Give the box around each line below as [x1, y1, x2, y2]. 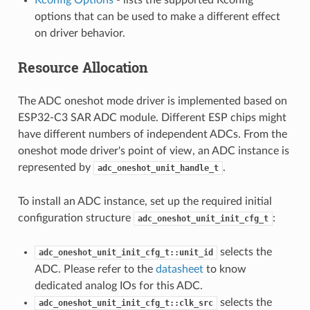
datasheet [155, 263, 203, 275]
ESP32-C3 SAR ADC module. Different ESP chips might [17, 111, 286, 123]
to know [203, 263, 246, 275]
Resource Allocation [17, 57, 148, 76]
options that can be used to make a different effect [34, 10, 280, 22]
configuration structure [17, 212, 134, 224]
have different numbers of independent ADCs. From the [17, 128, 287, 140]
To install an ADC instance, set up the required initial [17, 195, 272, 207]
